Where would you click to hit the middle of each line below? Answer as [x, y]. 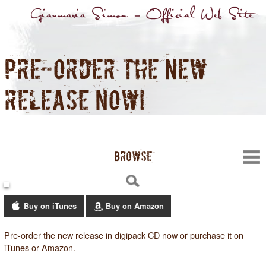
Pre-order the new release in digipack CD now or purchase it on [123, 235]
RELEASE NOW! [74, 100]
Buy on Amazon [134, 205]
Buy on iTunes [50, 205]
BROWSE [133, 157]
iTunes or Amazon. [39, 247]
